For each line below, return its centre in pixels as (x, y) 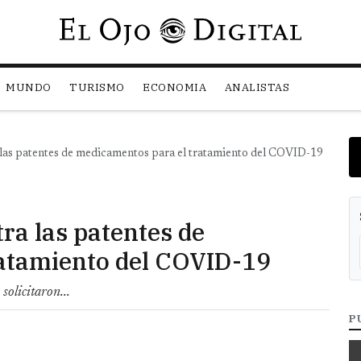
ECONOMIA (175, 88)
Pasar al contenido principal (254, 27)
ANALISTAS (257, 88)
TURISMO (97, 88)
